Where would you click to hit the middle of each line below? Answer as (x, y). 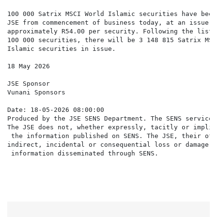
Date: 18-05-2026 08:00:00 (56, 110)
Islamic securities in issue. (62, 49)
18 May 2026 (29, 66)
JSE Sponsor (29, 84)
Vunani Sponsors (36, 93)
